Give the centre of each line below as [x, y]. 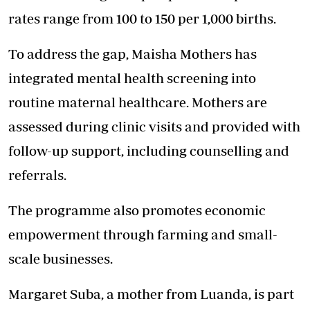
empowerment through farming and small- [143, 235]
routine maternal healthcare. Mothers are [138, 102]
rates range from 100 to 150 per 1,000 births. [142, 19]
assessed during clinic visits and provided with [154, 127]
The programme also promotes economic [137, 210]
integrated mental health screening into [132, 78]
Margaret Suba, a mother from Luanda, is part [151, 294]
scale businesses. [61, 259]
